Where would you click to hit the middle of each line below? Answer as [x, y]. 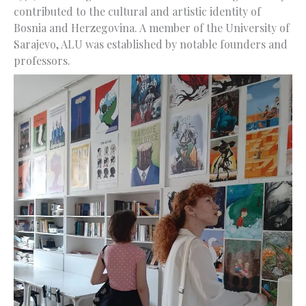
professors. [42, 60]
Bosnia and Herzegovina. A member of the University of [152, 27]
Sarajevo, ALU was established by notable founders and [151, 44]
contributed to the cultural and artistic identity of [137, 11]
